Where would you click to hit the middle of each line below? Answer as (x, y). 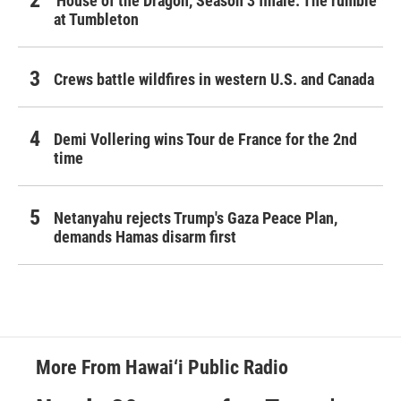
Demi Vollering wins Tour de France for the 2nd (205, 140)
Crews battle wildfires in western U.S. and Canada (214, 80)
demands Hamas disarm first (145, 237)
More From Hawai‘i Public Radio (162, 368)
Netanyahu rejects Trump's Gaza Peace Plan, (196, 218)
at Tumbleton (96, 20)
